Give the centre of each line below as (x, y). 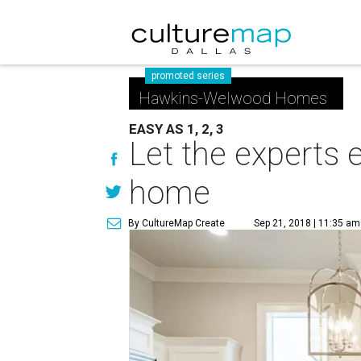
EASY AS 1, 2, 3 (177, 129)
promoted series (189, 76)
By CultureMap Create (177, 223)
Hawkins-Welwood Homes (233, 98)
